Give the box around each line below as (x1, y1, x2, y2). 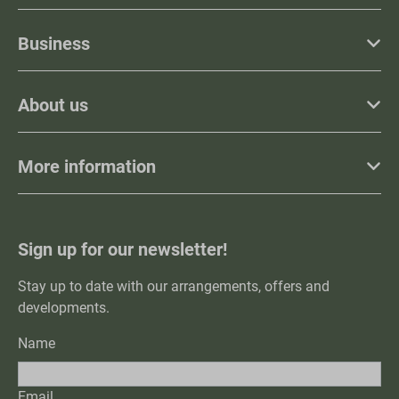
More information (18, 155, 156, 177)
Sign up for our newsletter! (18, 238, 227, 260)
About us (18, 94, 88, 116)
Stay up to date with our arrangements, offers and (18, 277, 330, 295)
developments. (18, 298, 110, 316)
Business (18, 32, 90, 54)
